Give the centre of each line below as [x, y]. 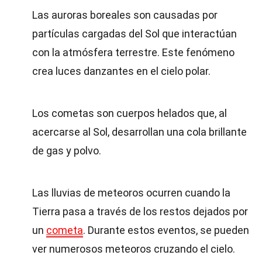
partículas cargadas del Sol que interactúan [135, 34]
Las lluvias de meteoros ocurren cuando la [131, 193]
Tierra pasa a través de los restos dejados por [140, 211]
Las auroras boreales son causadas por [125, 15]
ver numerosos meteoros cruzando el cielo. [134, 249]
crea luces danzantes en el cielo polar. [121, 71]
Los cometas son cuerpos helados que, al [130, 113]
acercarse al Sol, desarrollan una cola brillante [139, 132]
